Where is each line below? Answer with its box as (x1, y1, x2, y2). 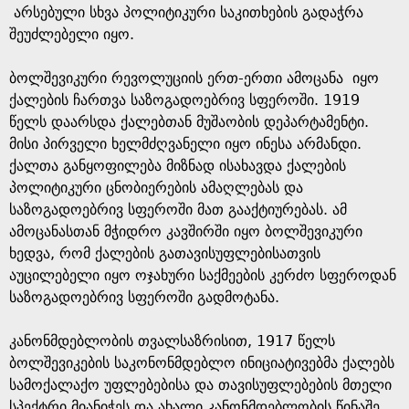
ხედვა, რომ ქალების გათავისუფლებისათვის (9, 245, 320, 262)
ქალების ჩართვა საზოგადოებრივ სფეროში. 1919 (9, 91, 360, 109)
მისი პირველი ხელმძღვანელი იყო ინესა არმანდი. (9, 135, 362, 152)
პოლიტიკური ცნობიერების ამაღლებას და (9, 179, 303, 196)
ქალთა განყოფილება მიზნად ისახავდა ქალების (9, 157, 346, 174)
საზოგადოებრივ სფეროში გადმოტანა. (9, 288, 279, 306)
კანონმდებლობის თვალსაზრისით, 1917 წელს (9, 332, 335, 350)
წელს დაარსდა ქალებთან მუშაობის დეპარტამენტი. (9, 113, 369, 131)
